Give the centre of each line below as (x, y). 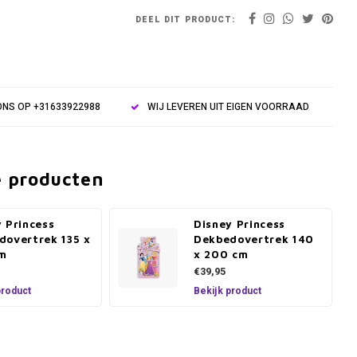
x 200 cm (221, 254)
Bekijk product (228, 291)
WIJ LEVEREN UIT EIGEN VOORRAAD (228, 107)
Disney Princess (239, 224)
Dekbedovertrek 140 (254, 239)
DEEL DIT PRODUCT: (185, 19)
